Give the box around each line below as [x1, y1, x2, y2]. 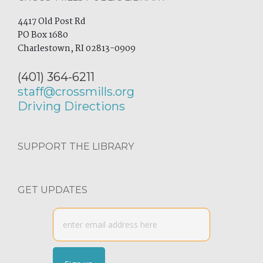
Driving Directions [18, 99, 125, 113]
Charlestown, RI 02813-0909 [18, 42, 136, 56]
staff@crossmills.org [18, 85, 134, 99]
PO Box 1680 [18, 28, 68, 42]
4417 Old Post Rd [18, 15, 86, 29]
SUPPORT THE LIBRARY [18, 141, 134, 152]
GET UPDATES [18, 184, 87, 195]
